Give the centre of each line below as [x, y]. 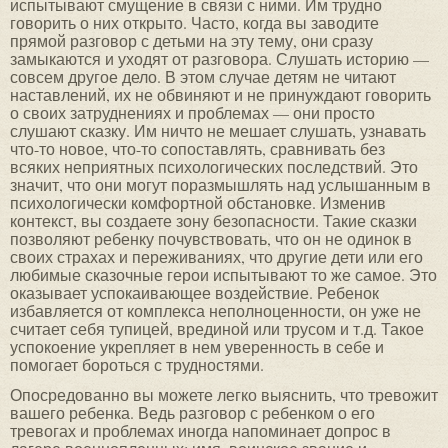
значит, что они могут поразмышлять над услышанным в [220, 185]
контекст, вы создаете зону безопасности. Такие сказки [213, 221]
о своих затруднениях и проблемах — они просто [192, 113]
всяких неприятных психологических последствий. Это [214, 167]
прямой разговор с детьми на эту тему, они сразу [191, 41]
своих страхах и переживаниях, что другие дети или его [216, 257]
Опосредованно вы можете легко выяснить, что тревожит [224, 395]
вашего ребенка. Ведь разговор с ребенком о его [192, 413]
